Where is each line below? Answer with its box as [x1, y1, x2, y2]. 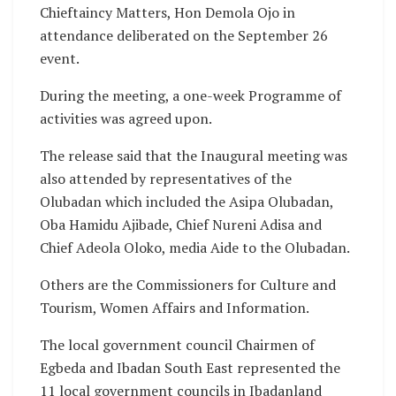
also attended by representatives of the [40, 169, 292, 189]
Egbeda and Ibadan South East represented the [40, 358, 340, 378]
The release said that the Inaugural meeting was [40, 146, 347, 166]
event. [40, 49, 80, 69]
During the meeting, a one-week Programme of [40, 86, 341, 106]
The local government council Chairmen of [40, 335, 315, 355]
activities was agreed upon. [40, 109, 212, 129]
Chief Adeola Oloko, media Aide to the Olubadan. [40, 238, 350, 258]
